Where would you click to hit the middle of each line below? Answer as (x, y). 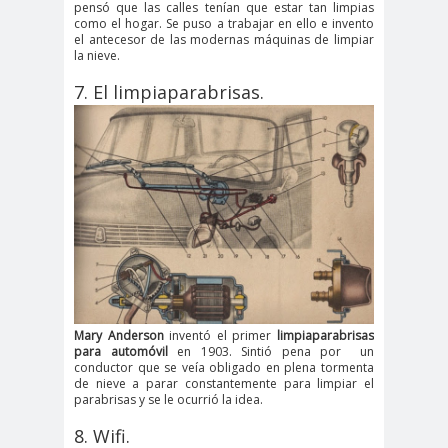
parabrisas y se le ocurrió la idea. (170, 400)
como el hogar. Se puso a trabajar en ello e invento (224, 23)
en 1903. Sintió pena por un (270, 352)
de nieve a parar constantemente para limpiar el (224, 384)
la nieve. (97, 55)
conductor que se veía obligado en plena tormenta (224, 368)
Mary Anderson (119, 336)
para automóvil (121, 352)
